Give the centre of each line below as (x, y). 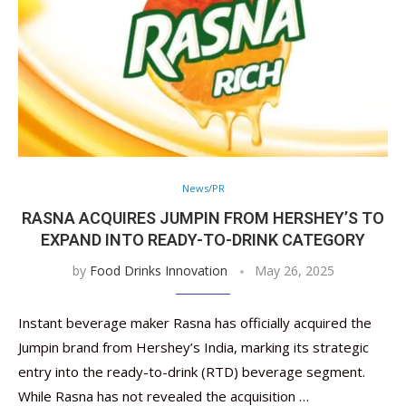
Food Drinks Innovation (158, 271)
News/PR (203, 188)
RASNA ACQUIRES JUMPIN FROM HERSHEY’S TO (203, 218)
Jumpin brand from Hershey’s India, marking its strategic (193, 347)
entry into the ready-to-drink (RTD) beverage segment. (192, 372)
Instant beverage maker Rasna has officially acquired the (195, 323)
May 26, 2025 (294, 271)
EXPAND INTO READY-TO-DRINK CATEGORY (203, 240)
